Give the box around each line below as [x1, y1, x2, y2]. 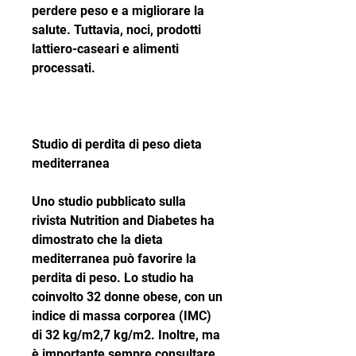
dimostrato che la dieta [32, 232, 163, 248]
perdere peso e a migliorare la [32, 3, 204, 19]
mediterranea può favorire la [32, 251, 196, 267]
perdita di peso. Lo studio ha [32, 270, 194, 286]
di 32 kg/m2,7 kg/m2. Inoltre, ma [32, 327, 220, 343]
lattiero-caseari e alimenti [32, 41, 179, 57]
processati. [32, 60, 95, 76]
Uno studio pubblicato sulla [32, 194, 186, 210]
